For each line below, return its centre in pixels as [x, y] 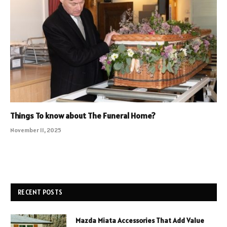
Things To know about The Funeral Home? [83, 116]
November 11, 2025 [36, 130]
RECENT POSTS [40, 193]
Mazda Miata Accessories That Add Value [140, 221]
